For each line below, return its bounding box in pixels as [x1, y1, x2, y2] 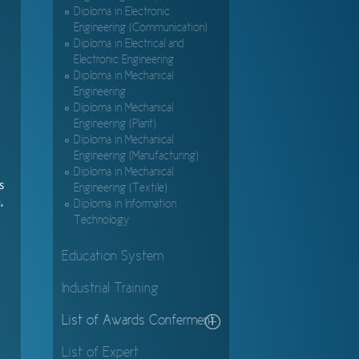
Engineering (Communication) [74, 23, 208, 34]
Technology [74, 216, 129, 226]
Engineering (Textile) [74, 184, 167, 194]
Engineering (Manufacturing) [74, 151, 199, 162]
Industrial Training [62, 283, 159, 296]
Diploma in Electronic [74, 7, 170, 18]
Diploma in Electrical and [74, 39, 184, 50]
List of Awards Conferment [62, 315, 215, 328]
